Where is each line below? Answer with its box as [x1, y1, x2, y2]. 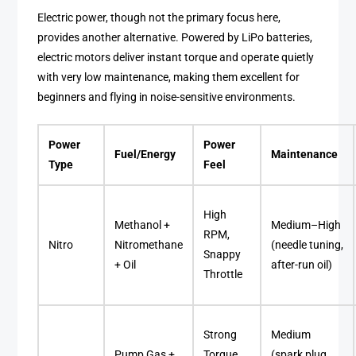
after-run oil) [271, 258, 333, 273]
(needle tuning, [271, 238, 344, 253]
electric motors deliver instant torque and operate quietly [37, 50, 315, 64]
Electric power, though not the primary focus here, [37, 10, 281, 25]
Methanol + [114, 219, 171, 233]
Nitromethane [114, 238, 184, 253]
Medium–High [271, 219, 342, 233]
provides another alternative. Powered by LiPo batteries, [37, 30, 313, 44]
